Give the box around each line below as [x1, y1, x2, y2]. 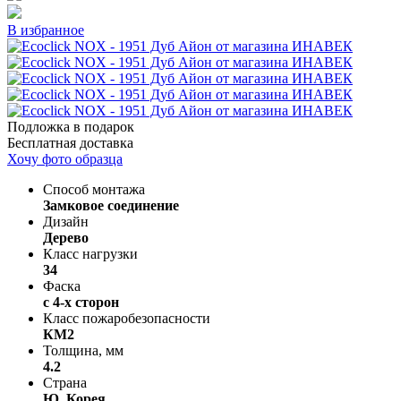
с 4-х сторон [43, 294, 119, 310]
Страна [43, 374, 87, 390]
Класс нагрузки [43, 245, 138, 261]
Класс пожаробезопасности [43, 310, 210, 326]
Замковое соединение [43, 197, 179, 213]
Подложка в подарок [7, 118, 134, 134]
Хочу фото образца [7, 150, 123, 166]
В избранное [7, 21, 84, 38]
